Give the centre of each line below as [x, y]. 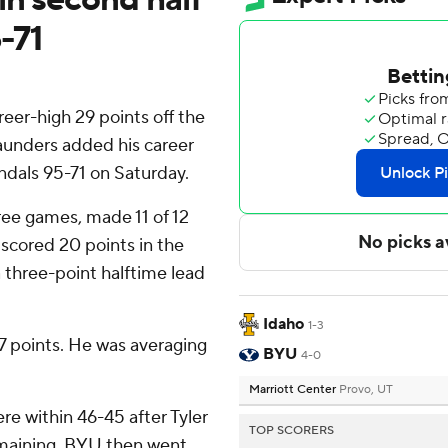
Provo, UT [366, 390]
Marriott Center [294, 390]
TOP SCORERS [291, 431]
